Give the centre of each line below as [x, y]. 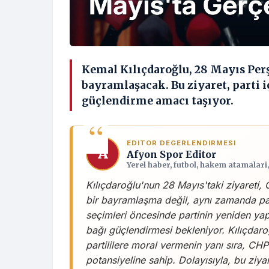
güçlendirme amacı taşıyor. [158, 101]
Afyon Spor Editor [171, 154]
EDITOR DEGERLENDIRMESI [181, 143]
